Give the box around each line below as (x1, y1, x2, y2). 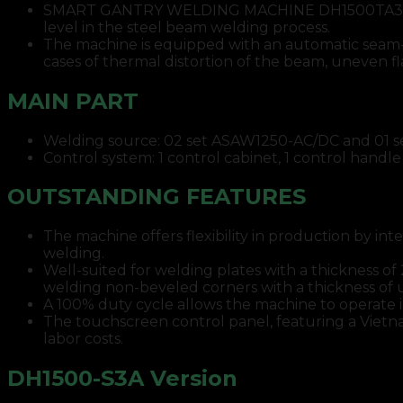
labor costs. (43, 330, 123, 348)
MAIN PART (7, 87, 139, 114)
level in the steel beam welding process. (43, 18, 330, 36)
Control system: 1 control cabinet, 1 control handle (43, 148, 401, 166)
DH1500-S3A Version (7, 365, 237, 392)
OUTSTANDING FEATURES (7, 184, 306, 210)
